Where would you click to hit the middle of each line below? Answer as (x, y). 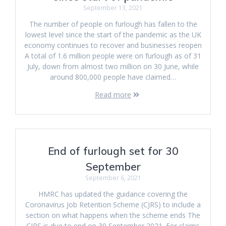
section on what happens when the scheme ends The (113, 215)
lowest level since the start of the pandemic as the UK (113, 35)
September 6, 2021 (113, 178)
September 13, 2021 (113, 8)
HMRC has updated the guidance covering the (113, 194)
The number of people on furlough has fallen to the (113, 24)
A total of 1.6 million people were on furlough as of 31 (113, 56)
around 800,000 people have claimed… (113, 77)
